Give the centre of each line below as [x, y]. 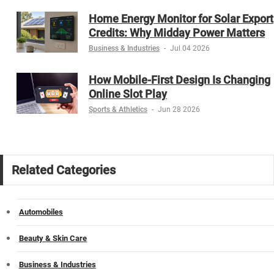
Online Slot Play [128, 94]
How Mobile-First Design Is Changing [179, 80]
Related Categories [64, 170]
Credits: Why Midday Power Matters [176, 32]
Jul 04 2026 [190, 48]
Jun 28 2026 [179, 109]
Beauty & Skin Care [53, 239]
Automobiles [41, 212]
